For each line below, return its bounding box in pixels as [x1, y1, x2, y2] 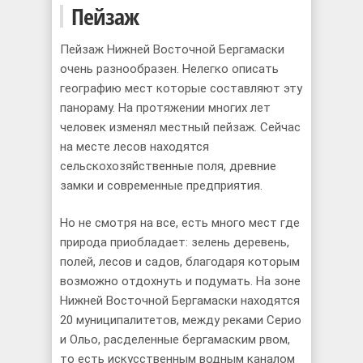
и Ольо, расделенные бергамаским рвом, [60, 332, 290, 347]
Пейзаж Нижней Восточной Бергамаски [60, 41, 284, 57]
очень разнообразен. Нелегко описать [60, 61, 279, 76]
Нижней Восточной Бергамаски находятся [60, 293, 300, 308]
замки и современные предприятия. [60, 177, 263, 193]
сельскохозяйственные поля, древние [60, 158, 276, 173]
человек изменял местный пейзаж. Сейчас [60, 119, 301, 135]
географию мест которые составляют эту [60, 80, 302, 96]
